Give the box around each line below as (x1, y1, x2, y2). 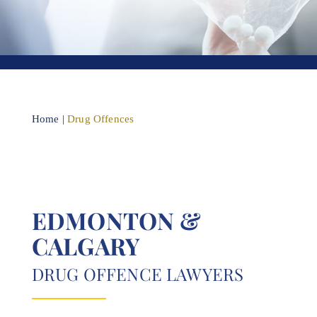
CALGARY (32, 230, 141, 261)
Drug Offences (67, 113, 134, 125)
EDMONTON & (32, 204, 202, 236)
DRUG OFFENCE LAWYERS (32, 263, 244, 285)
